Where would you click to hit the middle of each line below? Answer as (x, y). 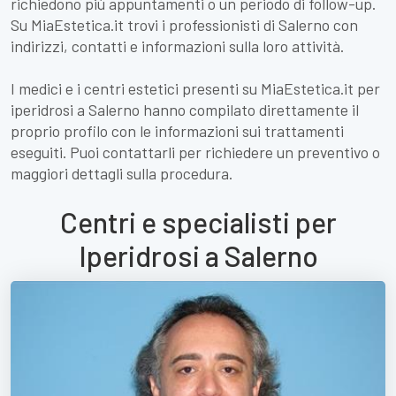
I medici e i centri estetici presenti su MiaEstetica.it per (195, 88)
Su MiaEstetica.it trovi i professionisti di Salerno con (184, 25)
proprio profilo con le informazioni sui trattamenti (177, 131)
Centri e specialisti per (198, 222)
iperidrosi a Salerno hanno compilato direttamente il (185, 110)
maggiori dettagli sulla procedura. (122, 173)
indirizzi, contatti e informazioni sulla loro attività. (177, 46)
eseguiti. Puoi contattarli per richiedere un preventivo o (195, 152)
